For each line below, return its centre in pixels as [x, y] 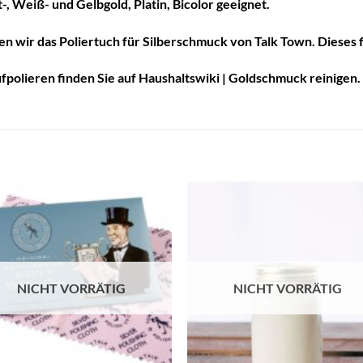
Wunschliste [132, 237]
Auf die [132, 226]
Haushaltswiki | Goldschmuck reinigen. [250, 78]
